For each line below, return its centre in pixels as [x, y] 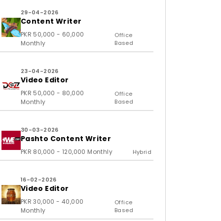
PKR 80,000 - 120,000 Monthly [66, 152]
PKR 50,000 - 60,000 [52, 34]
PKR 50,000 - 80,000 [52, 93]
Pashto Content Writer [66, 139]
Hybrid [142, 152]
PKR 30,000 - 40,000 [52, 202]
